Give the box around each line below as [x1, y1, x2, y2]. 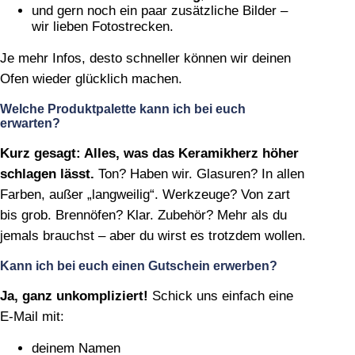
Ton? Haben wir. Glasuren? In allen [94, 166, 304, 181]
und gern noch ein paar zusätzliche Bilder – [32, 2, 288, 18]
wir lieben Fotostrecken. [32, 18, 174, 34]
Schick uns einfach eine [148, 288, 293, 303]
